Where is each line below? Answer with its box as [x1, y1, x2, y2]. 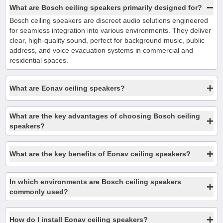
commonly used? [9, 188, 68, 196]
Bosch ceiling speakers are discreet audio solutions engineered [9, 16, 208, 24]
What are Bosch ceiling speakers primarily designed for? [9, 3, 202, 11]
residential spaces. [9, 56, 68, 64]
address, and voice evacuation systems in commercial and [9, 46, 193, 54]
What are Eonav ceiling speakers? [9, 84, 125, 92]
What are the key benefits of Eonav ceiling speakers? [9, 150, 191, 158]
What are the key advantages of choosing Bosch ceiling [9, 112, 200, 120]
